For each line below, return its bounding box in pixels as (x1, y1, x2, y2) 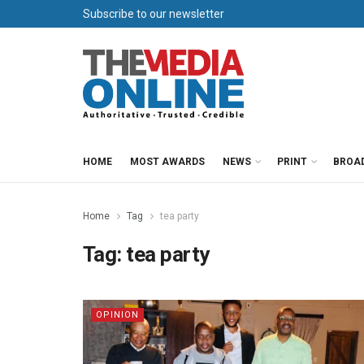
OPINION (96, 310, 139, 320)
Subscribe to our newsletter (83, 7, 224, 20)
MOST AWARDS (130, 156, 205, 167)
